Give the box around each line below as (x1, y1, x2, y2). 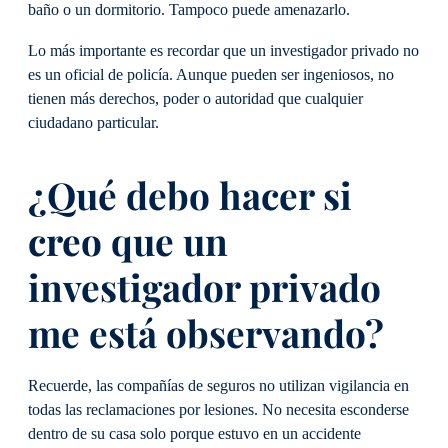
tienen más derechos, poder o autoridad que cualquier (28, 89, 363, 108)
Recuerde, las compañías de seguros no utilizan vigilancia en (28, 377, 409, 396)
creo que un (28, 215, 228, 265)
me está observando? (28, 307, 393, 357)
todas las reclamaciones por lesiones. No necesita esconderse (28, 401, 409, 420)
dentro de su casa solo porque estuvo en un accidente (28, 425, 361, 444)
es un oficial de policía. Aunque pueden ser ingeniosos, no (28, 65, 394, 84)
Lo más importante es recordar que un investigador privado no (28, 41, 419, 60)
